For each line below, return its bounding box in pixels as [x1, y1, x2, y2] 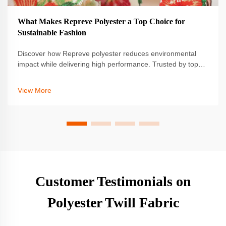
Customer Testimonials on [35, 174, 191, 190]
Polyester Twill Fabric [47, 195, 179, 211]
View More [18, 86, 51, 95]
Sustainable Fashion [18, 28, 86, 37]
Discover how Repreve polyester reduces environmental [18, 49, 196, 58]
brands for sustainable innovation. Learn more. [18, 71, 167, 79]
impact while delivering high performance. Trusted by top [18, 60, 198, 69]
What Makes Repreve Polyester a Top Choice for [18, 17, 185, 26]
